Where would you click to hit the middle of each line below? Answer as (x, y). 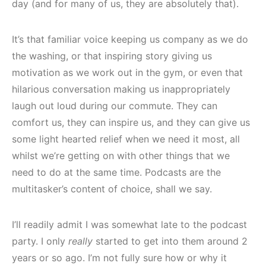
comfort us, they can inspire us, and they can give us (131, 122)
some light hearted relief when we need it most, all (126, 139)
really (80, 241)
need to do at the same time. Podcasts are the (116, 172)
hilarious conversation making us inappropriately (121, 89)
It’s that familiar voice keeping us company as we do (130, 39)
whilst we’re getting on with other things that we (121, 155)
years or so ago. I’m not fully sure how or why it (119, 257)
